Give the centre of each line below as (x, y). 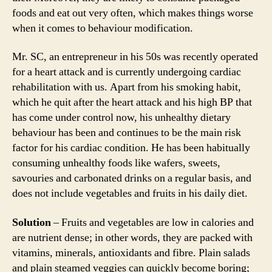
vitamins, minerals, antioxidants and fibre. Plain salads (131, 253)
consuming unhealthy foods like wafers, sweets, (116, 163)
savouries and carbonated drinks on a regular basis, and (132, 178)
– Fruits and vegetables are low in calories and (152, 222)
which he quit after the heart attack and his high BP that (132, 102)
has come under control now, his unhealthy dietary (121, 117)
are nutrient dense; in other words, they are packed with (132, 237)
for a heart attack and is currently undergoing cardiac (127, 72)
